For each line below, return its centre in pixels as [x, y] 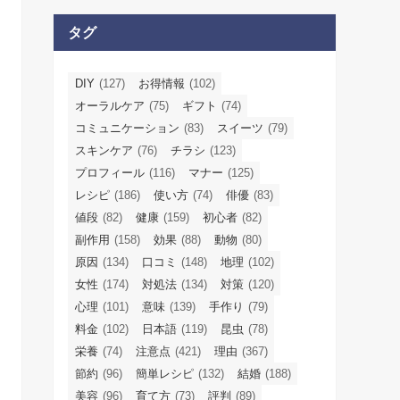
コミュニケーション [127, 128]
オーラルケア [110, 106]
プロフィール [110, 173]
